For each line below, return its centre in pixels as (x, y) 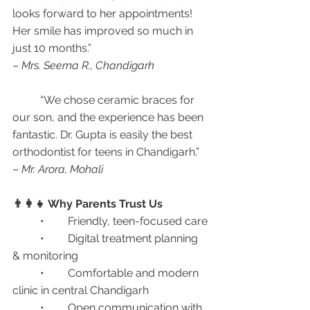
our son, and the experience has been (109, 117)
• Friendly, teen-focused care (138, 221)
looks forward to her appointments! (104, 13)
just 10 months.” (52, 48)
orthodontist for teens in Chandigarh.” (106, 152)
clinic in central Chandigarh (81, 290)
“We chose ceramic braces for (26, 100)
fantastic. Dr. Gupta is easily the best (104, 135)
